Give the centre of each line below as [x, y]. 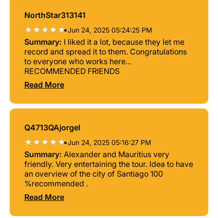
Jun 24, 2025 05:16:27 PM [109, 142]
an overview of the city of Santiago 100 [94, 174]
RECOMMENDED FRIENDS [72, 71]
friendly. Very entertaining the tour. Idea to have [109, 164]
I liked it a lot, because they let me [124, 42]
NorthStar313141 [55, 15]
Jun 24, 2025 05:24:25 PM [110, 30]
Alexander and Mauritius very [117, 154]
